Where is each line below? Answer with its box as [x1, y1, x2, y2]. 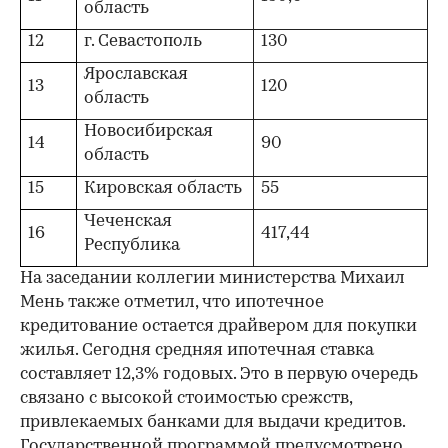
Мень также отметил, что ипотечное [20, 293, 324, 311]
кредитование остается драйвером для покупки [20, 317, 417, 335]
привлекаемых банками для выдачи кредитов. [20, 413, 405, 431]
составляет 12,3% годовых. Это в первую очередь [20, 365, 418, 383]
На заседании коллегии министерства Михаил [20, 269, 405, 287]
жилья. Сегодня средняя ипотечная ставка [20, 341, 374, 359]
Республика [84, 236, 181, 254]
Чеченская [84, 212, 173, 230]
